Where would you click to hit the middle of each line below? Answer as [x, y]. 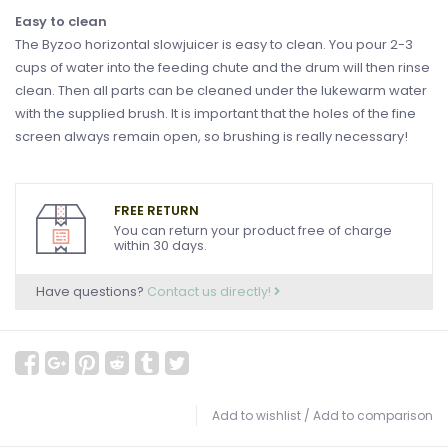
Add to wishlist [256, 415]
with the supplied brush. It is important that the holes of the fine [215, 113]
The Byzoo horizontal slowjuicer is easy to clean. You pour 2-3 [214, 44]
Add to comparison [373, 415]
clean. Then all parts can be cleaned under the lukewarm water [221, 90]
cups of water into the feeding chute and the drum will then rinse [222, 67]
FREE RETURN [156, 210]
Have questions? [91, 291]
